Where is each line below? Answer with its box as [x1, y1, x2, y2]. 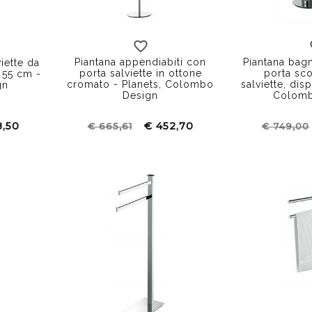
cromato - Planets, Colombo [67, 78, 214, 90]
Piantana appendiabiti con [75, 56, 207, 68]
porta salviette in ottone [79, 67, 202, 79]
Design [123, 89, 159, 101]
